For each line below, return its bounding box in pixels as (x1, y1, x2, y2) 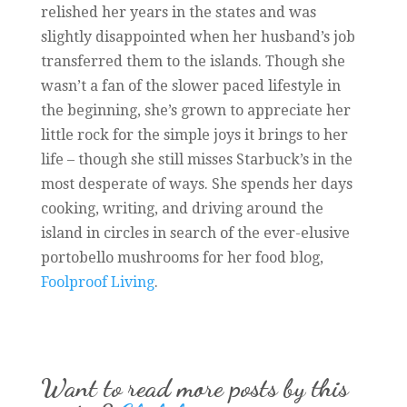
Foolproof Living (40, 273, 154, 291)
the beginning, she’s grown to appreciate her (40, 101, 351, 119)
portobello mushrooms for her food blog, (40, 248, 323, 266)
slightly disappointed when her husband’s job (40, 27, 355, 45)
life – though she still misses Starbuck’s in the (40, 150, 352, 168)
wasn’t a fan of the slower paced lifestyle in (40, 76, 341, 94)
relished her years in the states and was (40, 3, 316, 21)
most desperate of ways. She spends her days (40, 174, 352, 193)
